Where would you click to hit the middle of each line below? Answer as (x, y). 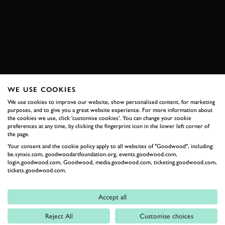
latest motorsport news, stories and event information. (113, 94)
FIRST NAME (45, 123)
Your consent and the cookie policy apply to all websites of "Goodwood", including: (111, 146)
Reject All (59, 216)
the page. (19, 134)
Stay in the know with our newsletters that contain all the (113, 83)
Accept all (113, 197)
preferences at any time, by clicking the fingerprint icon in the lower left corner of (108, 126)
